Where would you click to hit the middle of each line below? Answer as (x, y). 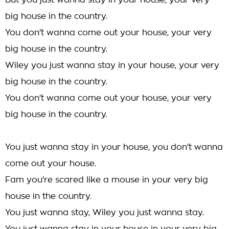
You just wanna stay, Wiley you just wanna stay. (105, 213)
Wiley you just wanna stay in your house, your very (112, 65)
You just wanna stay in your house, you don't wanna (114, 147)
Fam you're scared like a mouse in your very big (107, 180)
